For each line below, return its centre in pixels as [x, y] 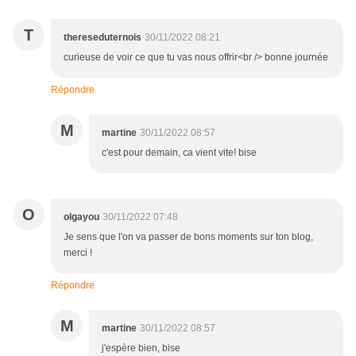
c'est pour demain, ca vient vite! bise [179, 153]
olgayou [81, 217]
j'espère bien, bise [141, 348]
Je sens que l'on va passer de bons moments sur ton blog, [188, 237]
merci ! [78, 253]
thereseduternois [103, 38]
